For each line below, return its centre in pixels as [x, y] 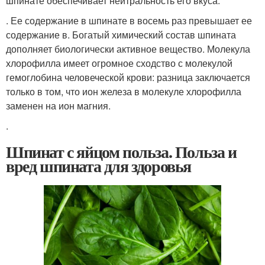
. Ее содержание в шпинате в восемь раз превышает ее [129, 20]
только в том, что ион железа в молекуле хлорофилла [124, 91]
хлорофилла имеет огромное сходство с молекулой [119, 63]
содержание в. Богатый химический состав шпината [121, 35]
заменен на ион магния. [58, 106]
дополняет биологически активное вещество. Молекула [128, 49]
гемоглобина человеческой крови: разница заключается [128, 77]
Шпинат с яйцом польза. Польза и [121, 152]
